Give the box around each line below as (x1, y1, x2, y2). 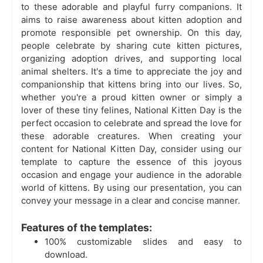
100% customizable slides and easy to (45, 235, 242, 247)
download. (45, 248, 87, 260)
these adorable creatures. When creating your (21, 130, 242, 141)
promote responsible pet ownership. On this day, (21, 26, 242, 38)
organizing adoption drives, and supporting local (21, 52, 242, 64)
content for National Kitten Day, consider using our (21, 143, 242, 154)
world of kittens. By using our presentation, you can (21, 181, 242, 193)
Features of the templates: (21, 221, 152, 234)
